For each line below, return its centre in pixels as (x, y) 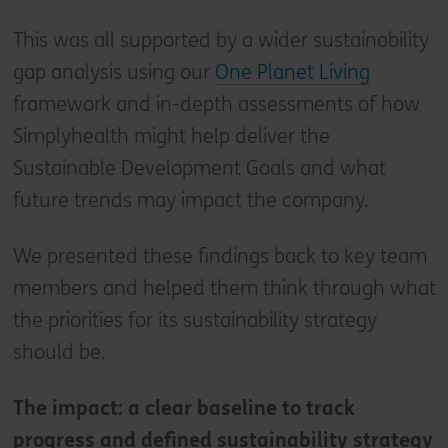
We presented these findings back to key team (219, 256)
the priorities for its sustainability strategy (194, 320)
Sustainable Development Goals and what (199, 168)
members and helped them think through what (224, 288)
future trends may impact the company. (190, 200)
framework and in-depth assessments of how (216, 104)
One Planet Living (292, 72)
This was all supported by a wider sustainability (220, 40)
